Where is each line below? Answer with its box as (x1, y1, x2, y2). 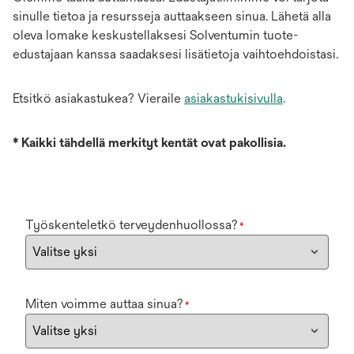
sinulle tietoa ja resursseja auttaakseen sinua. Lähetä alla (13, 9, 331, 24)
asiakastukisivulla (184, 91, 283, 106)
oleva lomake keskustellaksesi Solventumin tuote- (13, 28, 298, 43)
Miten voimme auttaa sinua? (25, 296, 183, 311)
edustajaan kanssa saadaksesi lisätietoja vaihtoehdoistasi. (13, 47, 338, 62)
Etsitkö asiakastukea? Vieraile (13, 91, 184, 106)
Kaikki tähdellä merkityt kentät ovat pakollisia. (21, 135, 286, 150)
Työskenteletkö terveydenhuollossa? (25, 217, 238, 232)
